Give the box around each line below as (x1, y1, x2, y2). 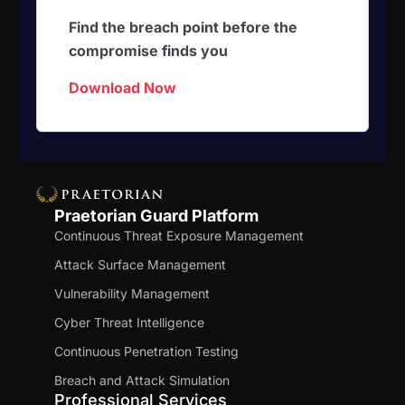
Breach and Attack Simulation (54, 372, 230, 388)
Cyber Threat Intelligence (54, 314, 204, 330)
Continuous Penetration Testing (54, 343, 239, 359)
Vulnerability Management (54, 285, 210, 301)
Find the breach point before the (69, 18, 297, 37)
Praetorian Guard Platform (54, 205, 259, 225)
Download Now (69, 79, 176, 98)
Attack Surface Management (54, 256, 226, 272)
